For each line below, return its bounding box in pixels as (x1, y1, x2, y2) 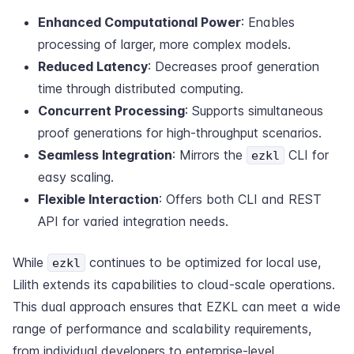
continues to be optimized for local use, (85, 254, 321, 270)
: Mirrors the (172, 147, 247, 163)
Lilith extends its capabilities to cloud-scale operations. (13, 277, 335, 292)
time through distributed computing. (38, 81, 243, 96)
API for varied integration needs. (38, 213, 228, 229)
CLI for (284, 147, 329, 163)
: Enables (241, 14, 295, 30)
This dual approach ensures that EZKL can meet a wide (13, 299, 341, 314)
